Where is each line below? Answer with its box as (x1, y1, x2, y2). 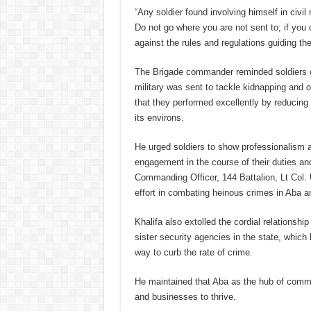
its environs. (134, 112, 184, 124)
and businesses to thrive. (134, 292, 236, 303)
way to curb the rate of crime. (134, 247, 253, 258)
